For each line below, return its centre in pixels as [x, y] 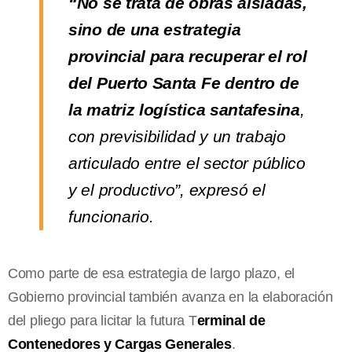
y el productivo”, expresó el [167, 189]
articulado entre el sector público [187, 163]
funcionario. [111, 216]
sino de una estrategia [155, 29]
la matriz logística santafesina [184, 109]
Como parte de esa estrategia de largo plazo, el [151, 273]
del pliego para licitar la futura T [103, 320]
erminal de [231, 320]
